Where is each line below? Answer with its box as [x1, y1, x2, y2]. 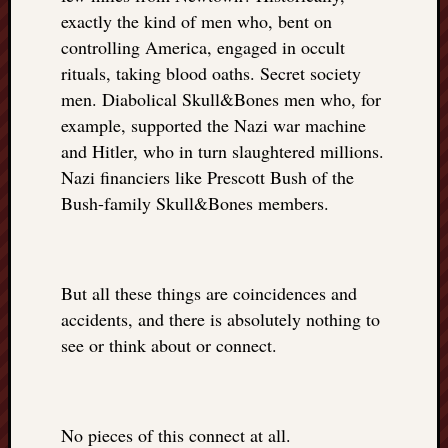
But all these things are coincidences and [61, 281, 357, 305]
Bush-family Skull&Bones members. [61, 191, 329, 215]
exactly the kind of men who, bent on [61, 9, 332, 33]
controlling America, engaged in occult [61, 35, 345, 59]
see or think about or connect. [61, 333, 277, 357]
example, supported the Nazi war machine [61, 113, 366, 137]
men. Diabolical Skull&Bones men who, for [61, 87, 381, 111]
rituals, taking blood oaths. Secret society [61, 61, 361, 85]
